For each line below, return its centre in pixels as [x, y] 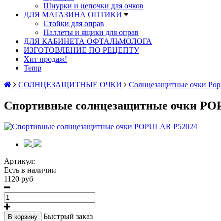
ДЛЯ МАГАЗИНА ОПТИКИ [74, 15]
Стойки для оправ [74, 23]
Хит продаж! [45, 59]
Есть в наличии [30, 170]
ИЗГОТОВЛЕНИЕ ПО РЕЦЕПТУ [81, 50]
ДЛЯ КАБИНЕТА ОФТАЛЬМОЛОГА [88, 41]
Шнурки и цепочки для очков [93, 6]
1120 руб [18, 179]
